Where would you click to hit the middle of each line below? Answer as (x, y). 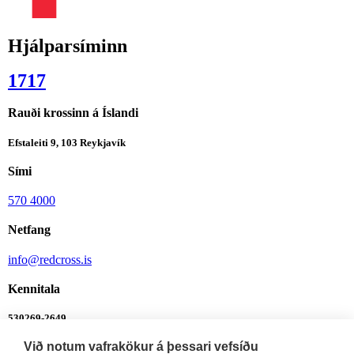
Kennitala (34, 288)
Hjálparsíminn (68, 46)
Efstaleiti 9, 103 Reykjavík (67, 142)
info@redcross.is (50, 259)
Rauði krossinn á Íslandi (73, 113)
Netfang (29, 230)
